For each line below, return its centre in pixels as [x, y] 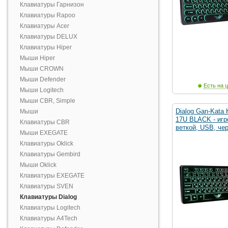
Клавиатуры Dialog [48, 197]
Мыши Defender [43, 79]
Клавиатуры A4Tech [49, 218]
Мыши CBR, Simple [48, 101]
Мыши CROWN [42, 69]
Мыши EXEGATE [44, 133]
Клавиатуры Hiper [46, 47]
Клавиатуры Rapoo [48, 15]
